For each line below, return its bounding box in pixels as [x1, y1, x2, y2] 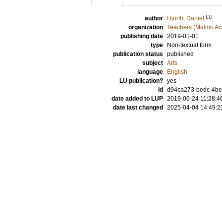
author [145, 15, 163, 22]
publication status [113, 51, 163, 57]
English [167, 68, 187, 75]
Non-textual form [167, 42, 212, 49]
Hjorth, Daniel [167, 15, 204, 22]
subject [142, 59, 163, 66]
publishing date [120, 33, 163, 40]
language [137, 68, 163, 75]
